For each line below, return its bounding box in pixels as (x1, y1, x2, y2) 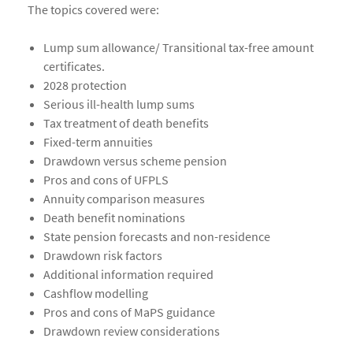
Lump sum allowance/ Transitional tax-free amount (43, 39, 314, 56)
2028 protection (43, 77, 127, 94)
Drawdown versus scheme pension (43, 153, 227, 169)
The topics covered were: (28, 2, 159, 18)
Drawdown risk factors (43, 247, 162, 264)
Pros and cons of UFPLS (43, 172, 169, 188)
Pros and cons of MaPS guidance (43, 304, 215, 321)
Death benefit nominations (43, 210, 185, 226)
